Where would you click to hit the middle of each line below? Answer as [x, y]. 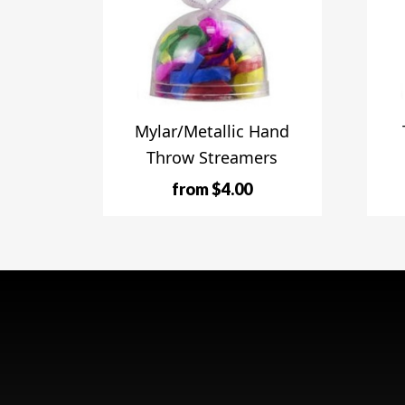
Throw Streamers [212, 157]
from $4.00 [212, 188]
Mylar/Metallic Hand [212, 131]
